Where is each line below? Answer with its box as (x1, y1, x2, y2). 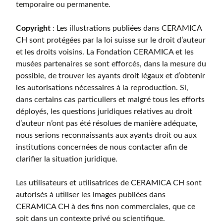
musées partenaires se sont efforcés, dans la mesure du (16, 60, 206, 68)
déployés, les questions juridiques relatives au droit (16, 108, 192, 115)
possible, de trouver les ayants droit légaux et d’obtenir (16, 72, 205, 80)
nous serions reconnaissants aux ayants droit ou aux (16, 131, 197, 139)
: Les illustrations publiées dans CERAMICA (53, 24, 202, 32)
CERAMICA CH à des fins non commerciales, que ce (16, 203, 195, 211)
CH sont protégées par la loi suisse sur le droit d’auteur (16, 36, 206, 44)
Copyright (16, 24, 53, 32)
